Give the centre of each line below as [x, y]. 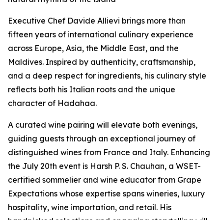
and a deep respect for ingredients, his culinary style [107, 76]
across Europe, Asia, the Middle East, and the [93, 48]
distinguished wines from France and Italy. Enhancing [109, 152]
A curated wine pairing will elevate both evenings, [103, 125]
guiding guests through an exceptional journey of [102, 139]
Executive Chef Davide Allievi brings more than [97, 21]
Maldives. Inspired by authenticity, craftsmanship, [102, 62]
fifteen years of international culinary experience [101, 35]
